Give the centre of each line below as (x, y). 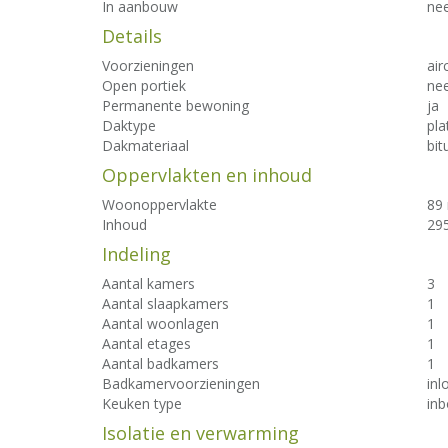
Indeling (136, 254)
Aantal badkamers (160, 363)
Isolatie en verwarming (200, 433)
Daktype (129, 125)
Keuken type (142, 403)
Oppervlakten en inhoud (207, 175)
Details (132, 36)
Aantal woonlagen (160, 323)
